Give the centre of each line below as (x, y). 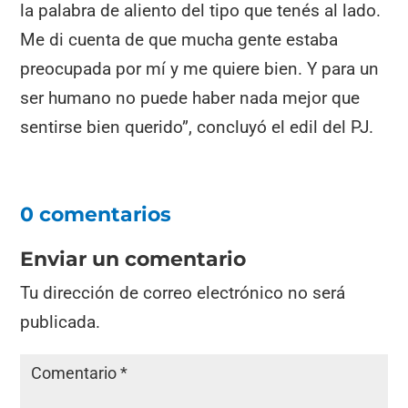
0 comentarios (96, 215)
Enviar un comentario (133, 260)
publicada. (61, 322)
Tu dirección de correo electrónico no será (183, 293)
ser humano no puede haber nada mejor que (190, 98)
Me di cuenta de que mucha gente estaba (179, 40)
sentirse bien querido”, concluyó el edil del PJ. (197, 127)
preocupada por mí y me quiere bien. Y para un (200, 69)
